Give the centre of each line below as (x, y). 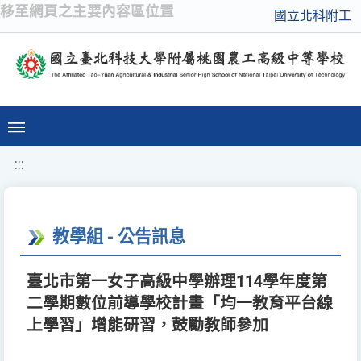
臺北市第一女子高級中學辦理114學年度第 (177, 282)
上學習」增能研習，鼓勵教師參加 (147, 326)
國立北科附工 (313, 16)
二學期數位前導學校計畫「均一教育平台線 (180, 304)
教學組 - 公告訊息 (119, 237)
